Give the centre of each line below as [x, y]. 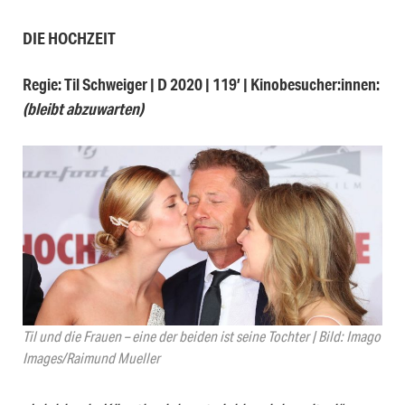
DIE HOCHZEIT [69, 38]
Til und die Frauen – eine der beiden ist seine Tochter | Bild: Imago [202, 336]
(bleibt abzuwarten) [83, 109]
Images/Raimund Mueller [91, 358]
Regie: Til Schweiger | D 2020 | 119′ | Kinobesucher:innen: [201, 85]
